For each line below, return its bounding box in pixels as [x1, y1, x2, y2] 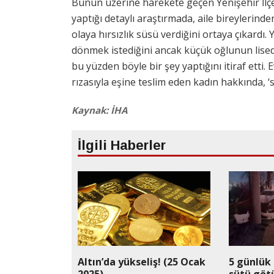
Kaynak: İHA [72, 104, 127, 116]
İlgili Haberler [78, 138, 166, 153]
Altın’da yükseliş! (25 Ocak [78, 254, 206, 268]
